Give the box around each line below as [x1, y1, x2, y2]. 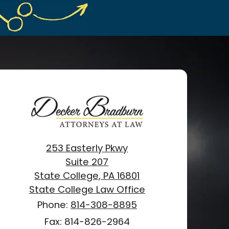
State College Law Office [29, 182, 145, 196]
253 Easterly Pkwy [46, 141, 128, 154]
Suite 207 [65, 155, 109, 168]
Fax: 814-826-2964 [44, 215, 130, 228]
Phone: [37, 198, 71, 211]
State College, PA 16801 [34, 169, 140, 182]
